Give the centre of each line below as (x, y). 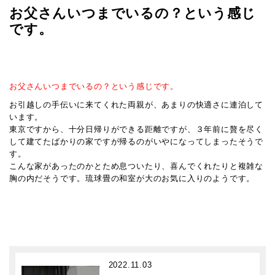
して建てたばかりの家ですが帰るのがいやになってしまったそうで (137, 141)
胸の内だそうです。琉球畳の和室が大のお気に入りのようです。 (136, 178)
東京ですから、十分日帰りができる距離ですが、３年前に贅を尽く (136, 129)
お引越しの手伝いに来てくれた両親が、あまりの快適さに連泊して (137, 105)
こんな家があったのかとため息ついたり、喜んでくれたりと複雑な (136, 166)
